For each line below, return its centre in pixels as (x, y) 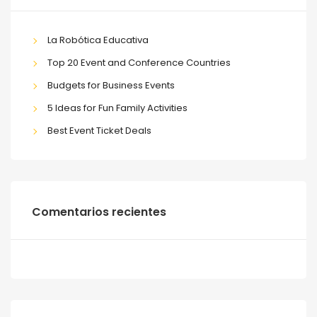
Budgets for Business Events (111, 86)
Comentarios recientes (99, 212)
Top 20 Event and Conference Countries (139, 63)
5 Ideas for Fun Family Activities (117, 108)
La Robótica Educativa (98, 40)
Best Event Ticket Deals (99, 131)
